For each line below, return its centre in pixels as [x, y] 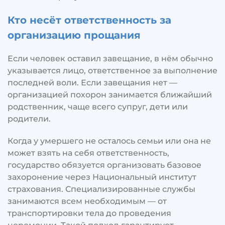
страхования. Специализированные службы [101, 189]
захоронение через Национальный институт [102, 177]
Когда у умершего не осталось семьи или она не [109, 141]
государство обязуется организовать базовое [104, 165]
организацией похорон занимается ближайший [110, 94]
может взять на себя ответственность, [88, 153]
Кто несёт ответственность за [89, 20]
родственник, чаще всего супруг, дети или [98, 106]
